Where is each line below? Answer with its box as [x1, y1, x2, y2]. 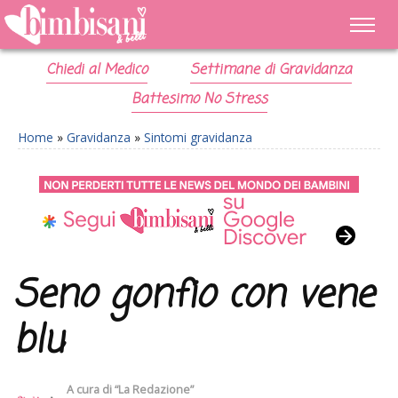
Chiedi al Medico [46, 60, 148, 81]
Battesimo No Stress [131, 89, 267, 110]
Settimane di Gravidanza [189, 60, 352, 81]
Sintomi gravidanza [144, 129, 252, 146]
